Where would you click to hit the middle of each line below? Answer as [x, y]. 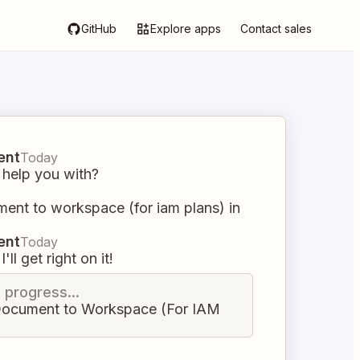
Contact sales [276, 29]
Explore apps [186, 29]
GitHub [99, 29]
